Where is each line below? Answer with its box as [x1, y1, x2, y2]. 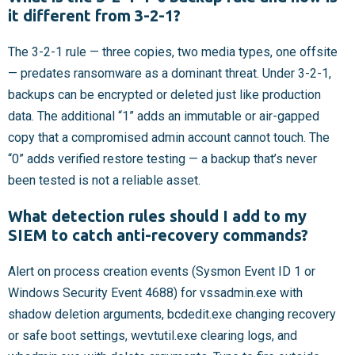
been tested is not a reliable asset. [8, 173, 200, 189]
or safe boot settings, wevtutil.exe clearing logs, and [8, 328, 297, 344]
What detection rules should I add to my [8, 207, 307, 226]
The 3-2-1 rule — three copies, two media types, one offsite [8, 44, 338, 60]
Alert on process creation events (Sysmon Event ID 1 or [8, 264, 315, 280]
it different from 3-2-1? [8, 6, 181, 25]
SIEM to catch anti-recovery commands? [8, 226, 308, 245]
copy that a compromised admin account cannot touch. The [8, 130, 330, 146]
